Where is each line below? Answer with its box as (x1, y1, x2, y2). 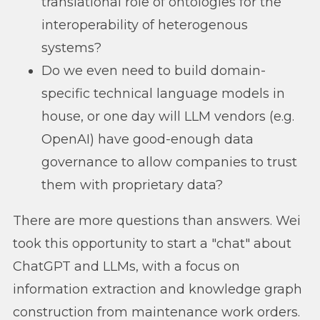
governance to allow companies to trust (41, 154, 297, 170)
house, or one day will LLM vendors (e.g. (41, 108, 294, 124)
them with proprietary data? (41, 176, 223, 193)
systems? (41, 39, 101, 56)
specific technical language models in (41, 85, 285, 101)
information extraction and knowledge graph (13, 281, 302, 297)
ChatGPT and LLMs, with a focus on (13, 258, 240, 274)
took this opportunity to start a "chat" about (13, 235, 291, 251)
